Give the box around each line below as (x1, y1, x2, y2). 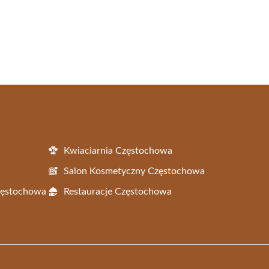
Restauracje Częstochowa (64, 186, 172, 196)
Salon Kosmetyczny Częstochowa (64, 166, 205, 176)
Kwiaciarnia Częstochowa (64, 145, 172, 156)
